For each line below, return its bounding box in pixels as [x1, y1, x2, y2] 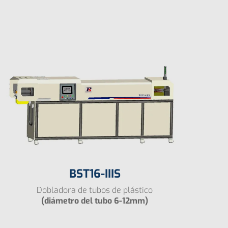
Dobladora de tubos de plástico [37, 185, 153, 196]
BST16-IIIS [69, 166, 121, 182]
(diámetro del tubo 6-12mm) [41, 195, 148, 207]
